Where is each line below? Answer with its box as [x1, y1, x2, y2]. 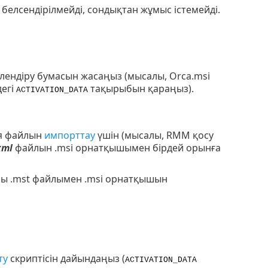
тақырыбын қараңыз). [87, 82, 194, 96]
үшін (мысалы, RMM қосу [95, 129, 214, 142]
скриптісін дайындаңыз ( [7, 251, 125, 265]
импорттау [44, 129, 95, 142]
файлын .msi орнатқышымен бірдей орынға [12, 141, 221, 155]
